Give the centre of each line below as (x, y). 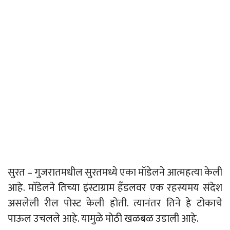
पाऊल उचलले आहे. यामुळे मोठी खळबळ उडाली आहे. (103, 219)
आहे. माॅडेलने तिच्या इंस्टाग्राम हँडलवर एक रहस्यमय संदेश (115, 188)
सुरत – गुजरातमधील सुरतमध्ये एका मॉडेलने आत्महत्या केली (115, 173)
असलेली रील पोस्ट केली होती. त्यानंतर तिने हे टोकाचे (115, 204)
